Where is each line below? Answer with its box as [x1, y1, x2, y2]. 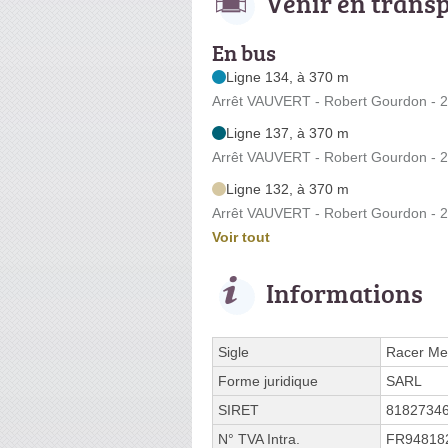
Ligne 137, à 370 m [226, 124, 349, 141]
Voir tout [212, 228, 270, 245]
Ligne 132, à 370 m [226, 180, 349, 197]
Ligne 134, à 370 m [226, 68, 349, 85]
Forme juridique [218, 372, 318, 389]
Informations [266, 274, 423, 311]
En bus [212, 36, 276, 68]
